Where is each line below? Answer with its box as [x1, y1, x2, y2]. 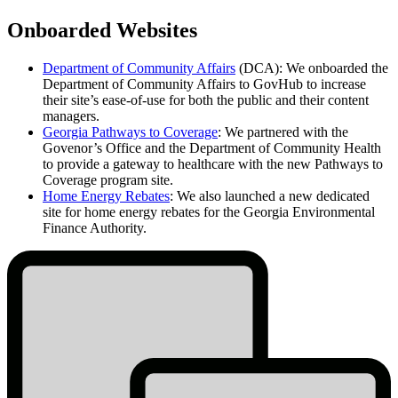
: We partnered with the [218, 123, 348, 139]
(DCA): [235, 60, 286, 76]
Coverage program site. [43, 171, 173, 187]
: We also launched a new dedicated [170, 187, 370, 203]
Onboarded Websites [7, 18, 197, 42]
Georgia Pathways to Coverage [43, 123, 218, 139]
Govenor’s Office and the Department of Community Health [43, 139, 381, 155]
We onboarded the [286, 60, 388, 76]
